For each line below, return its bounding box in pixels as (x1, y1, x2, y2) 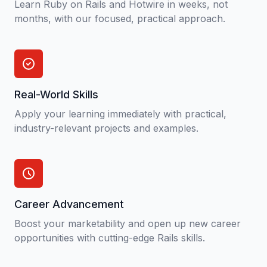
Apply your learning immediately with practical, (14, 108, 226, 120)
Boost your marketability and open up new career (14, 218, 241, 229)
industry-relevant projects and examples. (14, 122, 198, 134)
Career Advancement (14, 198, 124, 210)
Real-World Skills (14, 88, 98, 101)
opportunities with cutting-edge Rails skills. (14, 232, 205, 244)
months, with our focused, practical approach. (14, 13, 225, 24)
